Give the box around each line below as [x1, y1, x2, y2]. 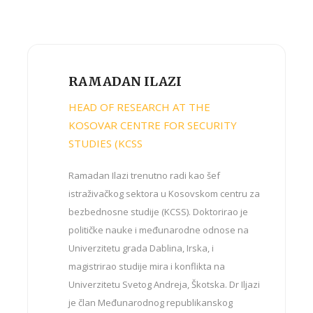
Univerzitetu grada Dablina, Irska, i [68, 242, 214, 254]
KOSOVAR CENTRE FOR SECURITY [68, 118, 238, 132]
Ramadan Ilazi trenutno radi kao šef [68, 169, 221, 182]
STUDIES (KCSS [68, 136, 143, 150]
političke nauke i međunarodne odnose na [68, 224, 249, 236]
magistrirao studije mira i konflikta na [68, 260, 226, 272]
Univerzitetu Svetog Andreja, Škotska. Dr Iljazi [68, 278, 261, 291]
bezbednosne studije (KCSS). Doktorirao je [68, 205, 249, 218]
